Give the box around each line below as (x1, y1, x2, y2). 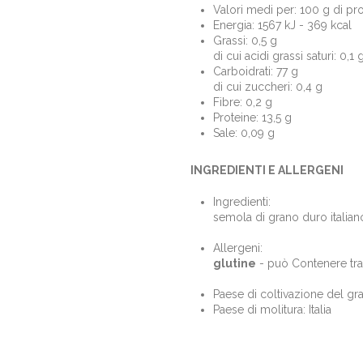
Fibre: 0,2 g (212, 95, 272, 109)
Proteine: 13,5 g (212, 110, 292, 124)
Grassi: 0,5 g (212, 33, 277, 47)
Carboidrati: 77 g (212, 64, 298, 78)
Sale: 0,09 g (212, 126, 275, 139)
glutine (212, 256, 256, 270)
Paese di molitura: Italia (212, 302, 331, 316)
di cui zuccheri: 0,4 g (212, 79, 322, 93)
